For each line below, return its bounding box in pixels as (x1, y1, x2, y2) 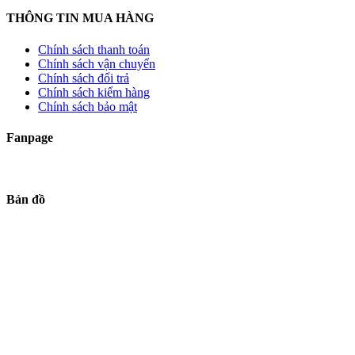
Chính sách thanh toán (38, 42, 150, 56)
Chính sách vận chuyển (38, 56, 155, 71)
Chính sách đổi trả (38, 71, 129, 85)
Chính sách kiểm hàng (38, 85, 150, 99)
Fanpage (6, 130, 53, 144)
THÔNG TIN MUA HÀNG (6, 11, 154, 25)
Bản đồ (6, 193, 45, 207)
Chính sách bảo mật (38, 99, 137, 113)
